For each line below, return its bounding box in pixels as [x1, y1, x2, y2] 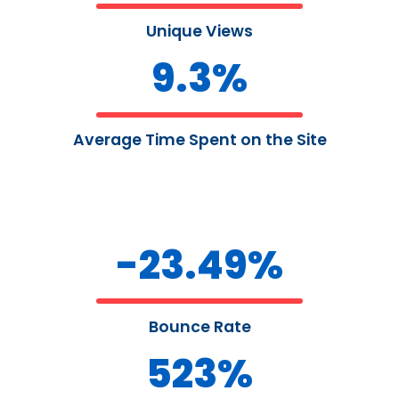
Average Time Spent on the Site [72, 128, 327, 151]
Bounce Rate [148, 315, 251, 338]
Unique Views [146, 20, 253, 43]
